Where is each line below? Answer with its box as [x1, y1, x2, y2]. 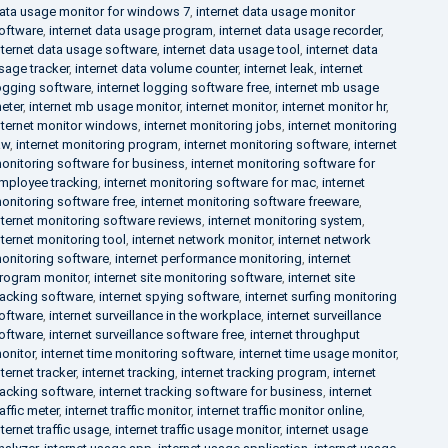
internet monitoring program [15, 137, 178, 152]
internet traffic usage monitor [114, 422, 280, 437]
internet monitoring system [207, 213, 362, 228]
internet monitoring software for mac [103, 175, 316, 190]
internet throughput [249, 327, 360, 342]
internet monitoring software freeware [140, 194, 359, 209]
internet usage [285, 422, 368, 437]
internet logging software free [96, 80, 269, 95]
